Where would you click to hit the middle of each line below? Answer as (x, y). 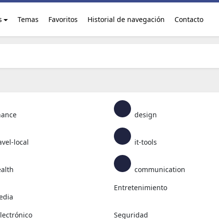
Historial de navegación (126, 19)
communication (159, 169)
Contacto (189, 19)
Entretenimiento (141, 187)
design (145, 115)
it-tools (145, 142)
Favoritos (63, 19)
